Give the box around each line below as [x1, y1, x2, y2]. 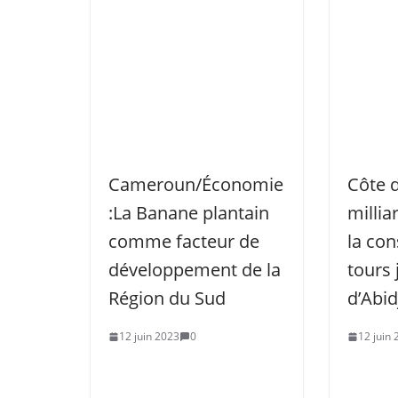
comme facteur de [108, 229, 259, 253]
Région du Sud [108, 286, 226, 310]
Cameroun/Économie [108, 172, 283, 196]
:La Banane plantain [108, 201, 269, 225]
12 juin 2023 [119, 329, 179, 344]
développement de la [108, 258, 281, 282]
